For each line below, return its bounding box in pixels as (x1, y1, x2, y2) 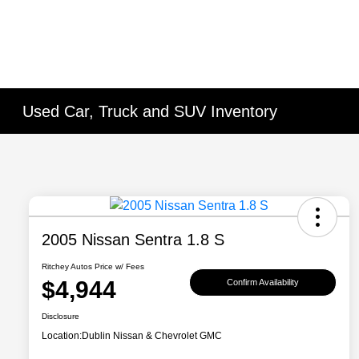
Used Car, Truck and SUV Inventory (22, 103, 278, 120)
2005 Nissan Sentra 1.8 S (42, 231, 224, 249)
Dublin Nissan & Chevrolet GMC (82, 330, 222, 342)
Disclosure (42, 312, 79, 321)
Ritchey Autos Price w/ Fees (42, 262, 144, 272)
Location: (42, 330, 82, 342)
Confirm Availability (227, 276, 299, 287)
